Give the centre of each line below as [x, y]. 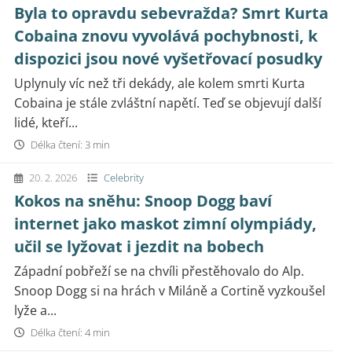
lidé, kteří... [46, 123]
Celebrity [124, 178]
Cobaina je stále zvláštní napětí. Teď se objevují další [168, 103]
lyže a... [35, 310]
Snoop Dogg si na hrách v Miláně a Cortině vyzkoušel [170, 291]
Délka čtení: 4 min [69, 332]
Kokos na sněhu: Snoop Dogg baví [143, 201]
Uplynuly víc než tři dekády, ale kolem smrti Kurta [159, 83]
